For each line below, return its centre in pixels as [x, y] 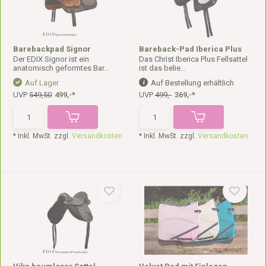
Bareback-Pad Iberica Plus [190, 49]
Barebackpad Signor [52, 49]
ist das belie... [162, 68]
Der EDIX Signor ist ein [51, 59]
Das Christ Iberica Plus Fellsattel [193, 59]
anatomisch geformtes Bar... [61, 68]
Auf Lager [42, 83]
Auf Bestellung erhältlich [192, 83]
